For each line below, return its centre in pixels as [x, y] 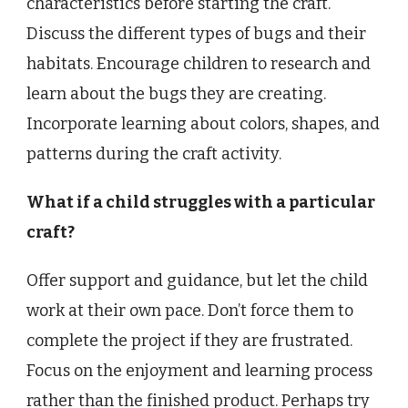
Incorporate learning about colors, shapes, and [203, 123]
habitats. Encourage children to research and [199, 63]
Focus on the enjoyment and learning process [199, 370]
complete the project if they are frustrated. [189, 340]
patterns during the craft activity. [154, 153]
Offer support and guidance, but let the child [197, 280]
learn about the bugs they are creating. [176, 93]
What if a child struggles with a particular [201, 202]
